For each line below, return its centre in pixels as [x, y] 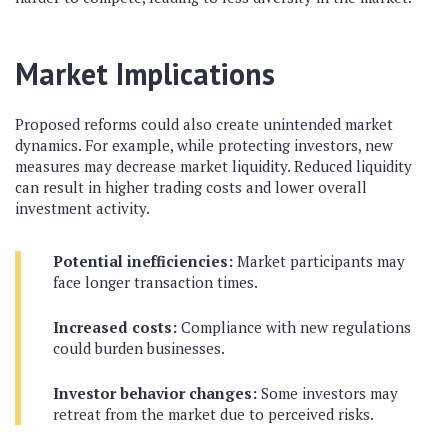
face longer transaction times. [155, 282]
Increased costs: [115, 327]
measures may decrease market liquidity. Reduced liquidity [213, 166]
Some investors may [327, 393]
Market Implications [145, 73]
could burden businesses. [139, 348]
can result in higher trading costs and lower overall [191, 187]
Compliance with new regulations [294, 327]
